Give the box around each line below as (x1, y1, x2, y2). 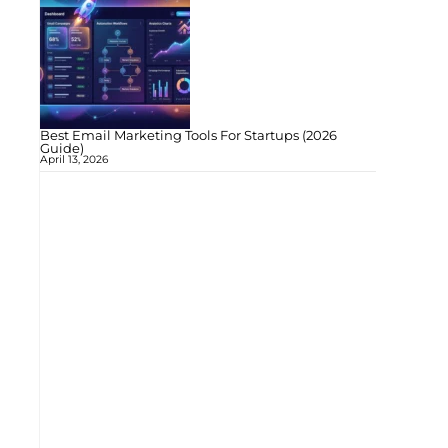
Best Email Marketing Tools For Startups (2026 (40, 127, 337, 143)
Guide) (40, 140, 84, 156)
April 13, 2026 (40, 153, 108, 166)
